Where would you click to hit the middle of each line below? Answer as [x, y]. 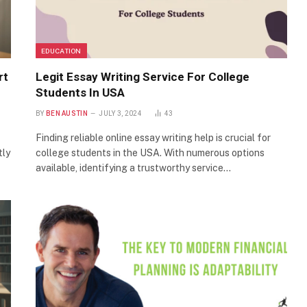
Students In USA [80, 93]
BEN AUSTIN [66, 114]
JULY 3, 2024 [120, 114]
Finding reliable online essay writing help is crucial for [153, 138]
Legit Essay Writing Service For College [143, 77]
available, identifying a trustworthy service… [133, 168]
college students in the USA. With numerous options [150, 153]
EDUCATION [61, 51]
